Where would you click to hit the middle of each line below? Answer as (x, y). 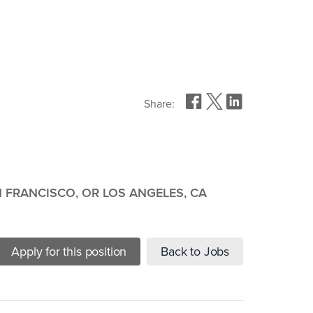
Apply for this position (69, 252)
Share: (160, 104)
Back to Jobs (195, 252)
